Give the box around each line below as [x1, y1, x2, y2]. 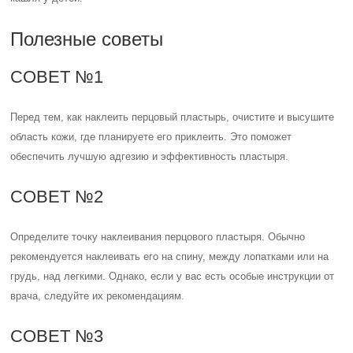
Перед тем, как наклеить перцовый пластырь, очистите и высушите [10, 111, 335, 123]
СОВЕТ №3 [10, 326, 104, 346]
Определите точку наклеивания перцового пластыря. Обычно [10, 231, 306, 243]
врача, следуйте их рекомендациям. [10, 290, 185, 302]
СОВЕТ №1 [10, 67, 104, 87]
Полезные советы [10, 28, 164, 50]
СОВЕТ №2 [10, 187, 104, 206]
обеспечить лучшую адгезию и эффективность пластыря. [10, 150, 289, 162]
